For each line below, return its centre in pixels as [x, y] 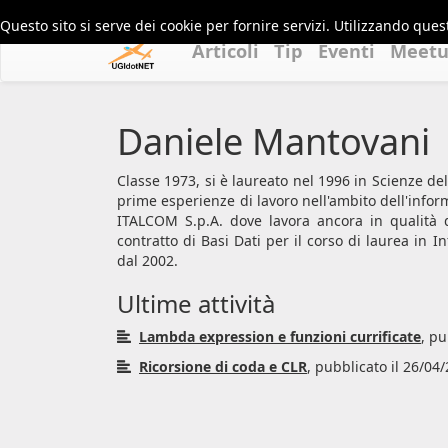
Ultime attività [196, 303]
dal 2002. [147, 260]
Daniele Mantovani [273, 141]
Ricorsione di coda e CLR [223, 366]
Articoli [225, 51]
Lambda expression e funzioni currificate [280, 336]
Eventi [346, 51]
